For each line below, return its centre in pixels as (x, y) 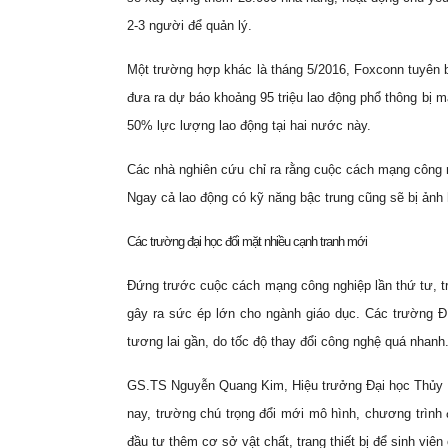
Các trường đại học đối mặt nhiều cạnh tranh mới (247, 241)
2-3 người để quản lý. (189, 25)
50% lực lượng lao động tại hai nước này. (249, 125)
